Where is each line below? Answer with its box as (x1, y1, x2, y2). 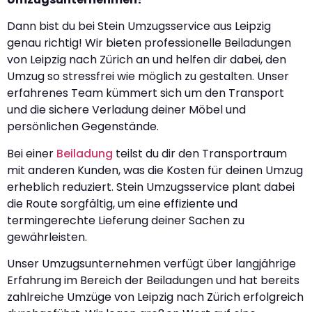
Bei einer (7, 145, 56, 162)
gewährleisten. (7, 228, 87, 245)
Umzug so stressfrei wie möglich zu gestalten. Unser (7, 68, 289, 85)
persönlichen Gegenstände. (7, 118, 159, 135)
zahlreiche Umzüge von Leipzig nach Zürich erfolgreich (7, 289, 304, 305)
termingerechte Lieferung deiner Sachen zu (7, 212, 244, 228)
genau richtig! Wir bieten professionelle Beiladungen (7, 35, 291, 52)
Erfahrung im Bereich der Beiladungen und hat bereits (7, 272, 299, 288)
